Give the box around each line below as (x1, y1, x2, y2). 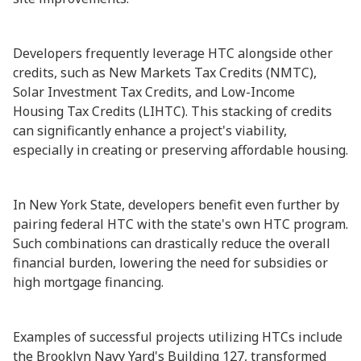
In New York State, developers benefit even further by (13, 196, 339, 214)
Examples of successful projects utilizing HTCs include (13, 328, 342, 346)
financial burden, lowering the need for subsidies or (13, 254, 328, 272)
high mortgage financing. (13, 273, 164, 291)
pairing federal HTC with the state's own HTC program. (13, 215, 348, 233)
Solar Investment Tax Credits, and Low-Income (13, 83, 295, 101)
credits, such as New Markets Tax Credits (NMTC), (13, 64, 317, 81)
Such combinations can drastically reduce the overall (13, 234, 330, 252)
